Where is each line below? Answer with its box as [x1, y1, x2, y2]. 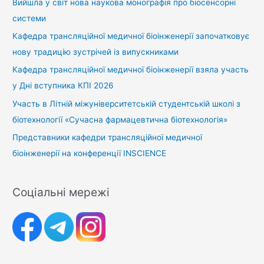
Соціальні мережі [12, 185, 110, 200]
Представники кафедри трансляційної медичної [12, 133, 203, 143]
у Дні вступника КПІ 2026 [12, 81, 114, 91]
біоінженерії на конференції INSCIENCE [12, 148, 167, 159]
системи [12, 13, 47, 23]
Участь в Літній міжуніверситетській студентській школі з [12, 98, 241, 108]
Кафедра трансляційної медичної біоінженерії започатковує [12, 31, 250, 41]
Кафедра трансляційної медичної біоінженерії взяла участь [12, 65, 249, 75]
